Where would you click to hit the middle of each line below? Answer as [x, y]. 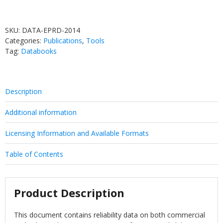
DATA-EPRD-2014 [51, 30]
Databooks [39, 51]
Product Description [69, 193]
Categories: [24, 40]
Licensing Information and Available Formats [77, 133]
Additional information [41, 112]
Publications [63, 40]
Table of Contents [34, 154]
